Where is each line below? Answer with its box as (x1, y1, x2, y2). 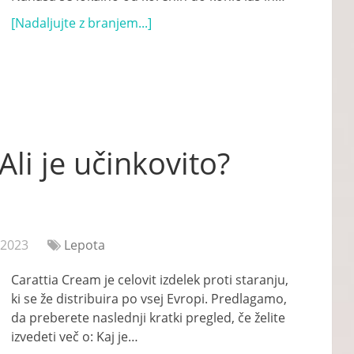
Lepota (64, 236, 105, 254)
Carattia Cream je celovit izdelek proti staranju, (11, 271, 288, 288)
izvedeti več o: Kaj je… (11, 328, 138, 345)
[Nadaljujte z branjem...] (11, 14, 152, 32)
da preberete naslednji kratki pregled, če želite (11, 309, 285, 326)
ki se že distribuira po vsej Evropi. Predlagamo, (11, 290, 287, 307)
